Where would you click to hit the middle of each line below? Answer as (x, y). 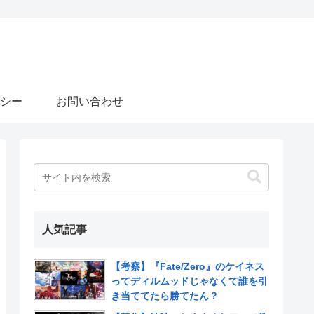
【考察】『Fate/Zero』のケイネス (187, 266)
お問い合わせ (90, 101)
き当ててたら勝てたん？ (165, 296)
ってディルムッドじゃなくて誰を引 (189, 281)
